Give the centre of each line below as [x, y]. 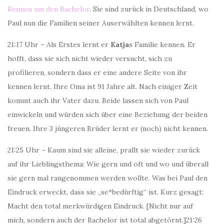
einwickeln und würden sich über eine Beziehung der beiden [107, 114]
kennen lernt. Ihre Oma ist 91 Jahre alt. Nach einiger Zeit [102, 86]
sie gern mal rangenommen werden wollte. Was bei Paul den [107, 178]
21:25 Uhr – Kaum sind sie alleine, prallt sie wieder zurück [104, 150]
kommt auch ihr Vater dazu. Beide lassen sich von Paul [98, 100]
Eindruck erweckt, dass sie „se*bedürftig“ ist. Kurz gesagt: [105, 192]
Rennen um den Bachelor [48, 9]
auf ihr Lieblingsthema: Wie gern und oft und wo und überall [108, 164]
